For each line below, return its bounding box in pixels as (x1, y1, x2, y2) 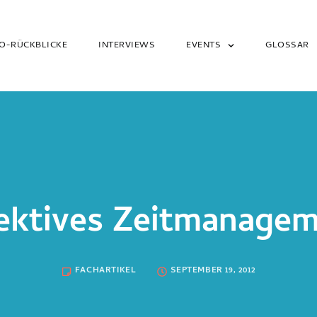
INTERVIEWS (98, 38, 156, 54)
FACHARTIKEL (74, 264, 137, 279)
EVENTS (186, 38, 221, 54)
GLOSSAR (265, 38, 309, 54)
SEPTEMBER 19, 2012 (171, 264, 256, 279)
